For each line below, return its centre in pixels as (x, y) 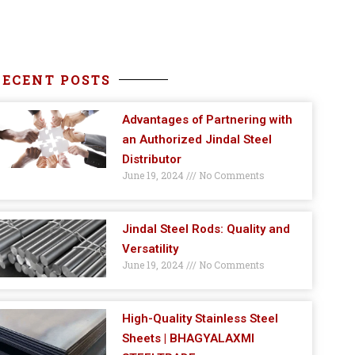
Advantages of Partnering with (207, 119)
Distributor (151, 159)
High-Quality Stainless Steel (200, 318)
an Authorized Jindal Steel (197, 139)
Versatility (150, 248)
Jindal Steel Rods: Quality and (206, 229)
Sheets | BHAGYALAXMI (188, 338)
